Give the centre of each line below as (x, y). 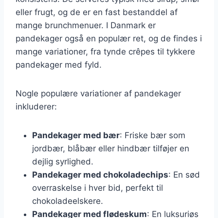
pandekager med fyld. (59, 64)
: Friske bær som (153, 135)
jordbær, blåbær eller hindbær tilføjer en (111, 148)
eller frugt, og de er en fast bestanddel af (97, 12)
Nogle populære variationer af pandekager (98, 93)
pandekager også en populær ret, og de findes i (109, 38)
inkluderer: (36, 106)
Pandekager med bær (76, 135)
